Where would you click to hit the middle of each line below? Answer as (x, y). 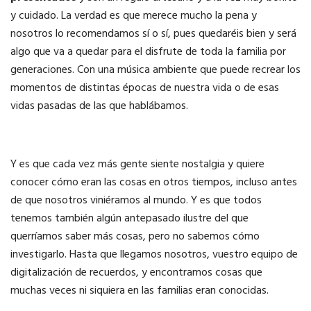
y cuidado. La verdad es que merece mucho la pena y (134, 16)
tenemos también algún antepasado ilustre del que (129, 219)
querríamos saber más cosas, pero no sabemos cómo (135, 237)
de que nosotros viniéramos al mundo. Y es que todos (136, 201)
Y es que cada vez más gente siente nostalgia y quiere (137, 165)
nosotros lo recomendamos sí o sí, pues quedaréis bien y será (153, 34)
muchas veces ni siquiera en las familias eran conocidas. (140, 291)
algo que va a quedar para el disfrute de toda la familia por (148, 52)
